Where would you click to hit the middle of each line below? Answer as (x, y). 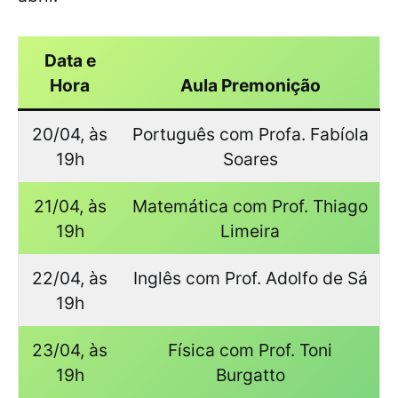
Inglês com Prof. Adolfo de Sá (250, 279)
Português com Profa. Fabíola (250, 135)
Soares (250, 159)
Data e (70, 61)
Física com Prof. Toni (250, 350)
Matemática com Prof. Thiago (250, 207)
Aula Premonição (250, 86)
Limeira (250, 231)
